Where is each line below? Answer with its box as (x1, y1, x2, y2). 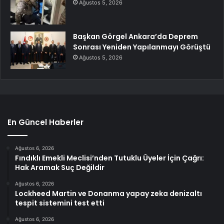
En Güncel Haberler (7, 116, 83, 127)
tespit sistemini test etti (15, 197, 104, 208)
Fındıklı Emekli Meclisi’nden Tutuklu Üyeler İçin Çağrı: (15, 152, 204, 163)
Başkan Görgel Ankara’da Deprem (73, 31, 198, 41)
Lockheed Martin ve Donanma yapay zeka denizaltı (15, 188, 202, 198)
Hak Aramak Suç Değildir (15, 162, 104, 172)
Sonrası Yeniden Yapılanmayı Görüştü (73, 41, 210, 52)
